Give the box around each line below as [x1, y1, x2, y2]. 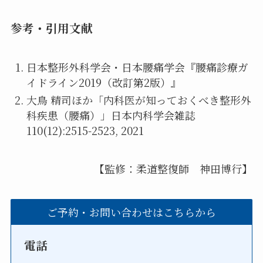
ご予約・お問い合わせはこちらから [47, 204, 216, 220]
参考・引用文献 [10, 19, 93, 37]
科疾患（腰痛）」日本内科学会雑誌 [26, 107, 195, 123]
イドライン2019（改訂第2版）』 [26, 74, 181, 90]
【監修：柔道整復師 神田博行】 [94, 160, 253, 176]
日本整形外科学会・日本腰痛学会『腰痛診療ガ [26, 59, 248, 75]
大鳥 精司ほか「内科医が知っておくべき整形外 [26, 92, 251, 108]
